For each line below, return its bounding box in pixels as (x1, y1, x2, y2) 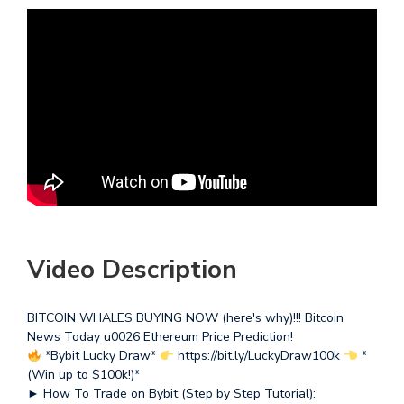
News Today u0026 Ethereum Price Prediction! (27, 328, 293, 346)
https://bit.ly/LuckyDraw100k (173, 347, 344, 365)
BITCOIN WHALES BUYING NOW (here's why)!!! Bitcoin (27, 309, 344, 327)
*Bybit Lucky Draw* (41, 347, 160, 365)
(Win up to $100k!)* (27, 366, 140, 384)
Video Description (27, 252, 237, 288)
